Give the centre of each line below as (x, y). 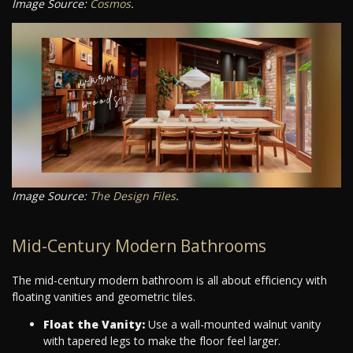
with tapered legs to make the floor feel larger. (162, 341)
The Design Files (133, 196)
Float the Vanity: (94, 325)
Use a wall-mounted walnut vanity (233, 325)
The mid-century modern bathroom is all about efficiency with (169, 281)
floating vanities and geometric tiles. (104, 297)
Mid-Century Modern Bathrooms (139, 246)
